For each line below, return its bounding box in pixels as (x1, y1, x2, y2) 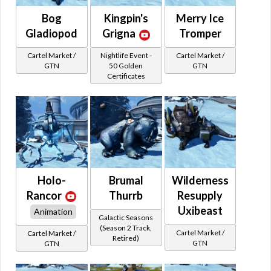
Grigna (102, 27, 135, 41)
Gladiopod (25, 27, 78, 41)
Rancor (27, 189, 62, 203)
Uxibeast (177, 204, 223, 218)
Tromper (178, 27, 221, 41)
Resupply (177, 189, 223, 203)
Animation (34, 206, 73, 217)
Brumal (108, 174, 143, 188)
